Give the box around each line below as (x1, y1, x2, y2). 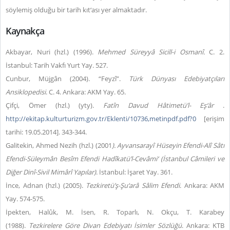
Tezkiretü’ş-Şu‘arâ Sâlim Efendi (86, 181, 180, 190)
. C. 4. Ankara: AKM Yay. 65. (46, 87, 126, 97)
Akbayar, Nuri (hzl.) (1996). (6, 47, 98, 56)
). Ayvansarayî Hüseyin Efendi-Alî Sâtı (111, 141, 224, 150)
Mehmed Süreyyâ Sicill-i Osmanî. (98, 47, 209, 56)
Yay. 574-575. (6, 194, 45, 203)
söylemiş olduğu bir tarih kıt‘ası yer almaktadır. (6, 5, 147, 14)
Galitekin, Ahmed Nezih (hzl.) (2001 (6, 141, 112, 150)
